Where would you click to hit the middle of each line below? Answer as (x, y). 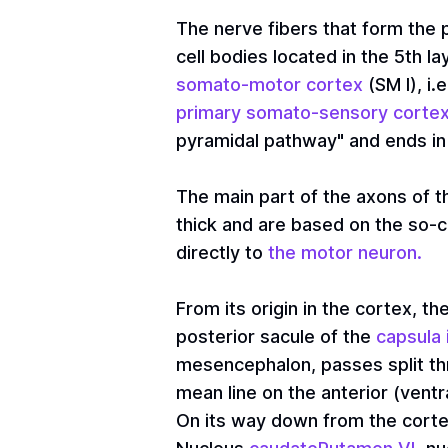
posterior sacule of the (276, 336)
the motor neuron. (345, 252)
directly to (222, 252)
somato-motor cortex (269, 84)
